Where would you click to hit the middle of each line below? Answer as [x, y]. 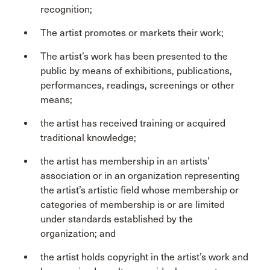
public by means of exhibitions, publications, [136, 71]
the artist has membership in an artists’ [125, 162]
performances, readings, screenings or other [137, 86]
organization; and [78, 234]
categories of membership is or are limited [133, 205]
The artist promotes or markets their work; [132, 33]
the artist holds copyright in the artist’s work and [144, 257]
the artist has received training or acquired [133, 124]
